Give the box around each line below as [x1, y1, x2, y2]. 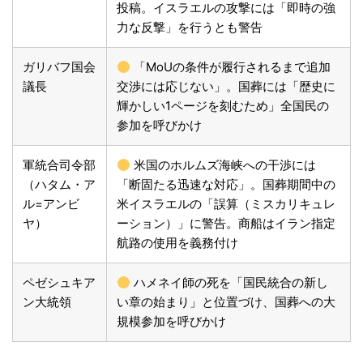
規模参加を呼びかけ [117, 314, 226, 330]
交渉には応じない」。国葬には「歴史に [117, 79, 335, 95]
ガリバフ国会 [23, 59, 96, 75]
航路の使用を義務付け [117, 235, 238, 251]
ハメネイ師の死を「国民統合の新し [130, 275, 329, 291]
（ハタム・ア [23, 177, 96, 193]
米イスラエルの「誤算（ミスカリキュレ [117, 196, 335, 212]
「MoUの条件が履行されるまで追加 [130, 59, 331, 75]
